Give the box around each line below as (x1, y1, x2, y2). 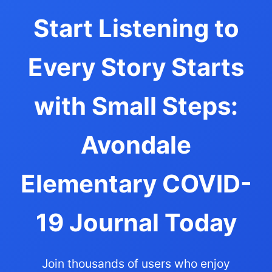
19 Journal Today (35, 207, 237, 237)
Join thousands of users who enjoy (42, 256, 230, 271)
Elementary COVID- (20, 168, 252, 199)
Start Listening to (33, 13, 239, 43)
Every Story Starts (28, 52, 244, 82)
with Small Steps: (34, 90, 238, 121)
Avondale (81, 129, 191, 160)
